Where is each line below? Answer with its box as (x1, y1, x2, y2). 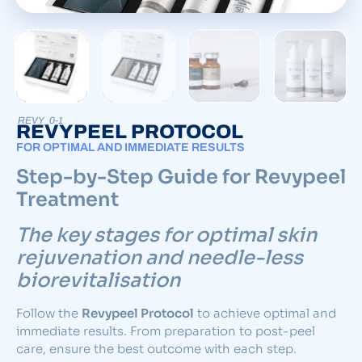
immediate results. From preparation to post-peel (16, 322, 315, 339)
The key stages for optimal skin (16, 222, 317, 247)
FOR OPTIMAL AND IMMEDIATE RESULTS (16, 140, 245, 154)
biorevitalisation (16, 267, 180, 293)
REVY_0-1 (18, 114, 63, 126)
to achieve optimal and (194, 305, 336, 321)
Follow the (16, 305, 82, 321)
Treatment (16, 187, 119, 212)
